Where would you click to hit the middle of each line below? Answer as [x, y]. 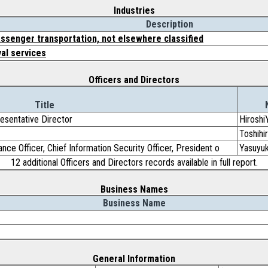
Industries [134, 10]
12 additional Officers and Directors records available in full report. [134, 162]
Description [169, 24]
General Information [134, 259]
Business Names [134, 189]
